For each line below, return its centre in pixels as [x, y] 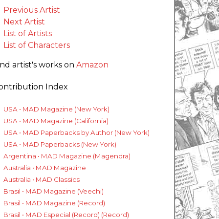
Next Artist [24, 22]
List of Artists [28, 34]
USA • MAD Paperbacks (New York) [60, 144]
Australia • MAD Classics [42, 180]
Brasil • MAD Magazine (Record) [54, 203]
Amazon [92, 65]
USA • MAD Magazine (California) [56, 121]
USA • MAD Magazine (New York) [56, 109]
